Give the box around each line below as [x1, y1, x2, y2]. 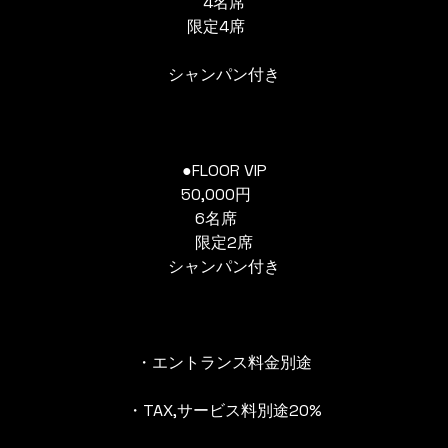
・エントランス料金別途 [136, 352, 312, 373]
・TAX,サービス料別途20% [126, 400, 322, 421]
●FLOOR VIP [181, 160, 267, 181]
